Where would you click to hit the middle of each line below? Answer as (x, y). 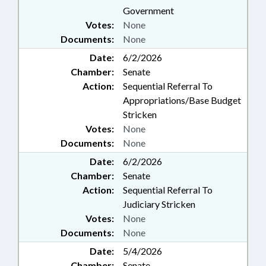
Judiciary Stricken (159, 204)
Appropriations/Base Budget (182, 100)
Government (148, 11)
